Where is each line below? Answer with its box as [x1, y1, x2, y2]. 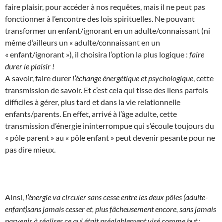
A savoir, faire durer [5, 73, 72, 83]
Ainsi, [5, 192, 25, 202]
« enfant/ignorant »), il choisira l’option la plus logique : [5, 49, 189, 59]
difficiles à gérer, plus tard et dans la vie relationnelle [5, 97, 180, 107]
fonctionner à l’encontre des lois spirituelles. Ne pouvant [5, 13, 195, 23]
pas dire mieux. [5, 144, 55, 154]
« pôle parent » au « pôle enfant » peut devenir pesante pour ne [5, 132, 215, 142]
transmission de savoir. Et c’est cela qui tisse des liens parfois [5, 85, 208, 95]
